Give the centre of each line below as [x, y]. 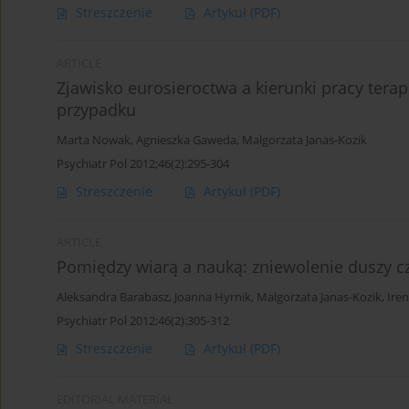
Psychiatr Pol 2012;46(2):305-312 [143, 321]
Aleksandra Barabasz [113, 298]
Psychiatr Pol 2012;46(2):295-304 [143, 164]
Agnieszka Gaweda [186, 141]
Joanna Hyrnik [213, 298]
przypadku [96, 110]
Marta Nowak [94, 141]
